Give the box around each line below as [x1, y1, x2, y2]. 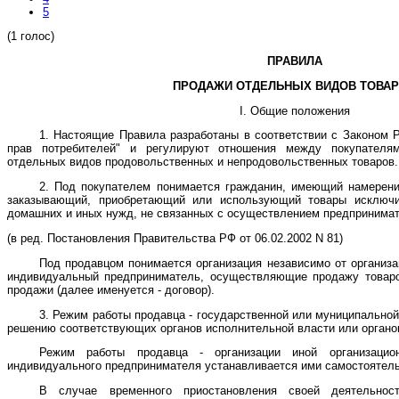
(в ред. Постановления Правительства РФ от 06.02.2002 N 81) [7, 232, 343, 246]
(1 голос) [7, 29, 54, 44]
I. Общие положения [239, 103, 350, 118]
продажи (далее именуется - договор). [7, 282, 215, 297]
